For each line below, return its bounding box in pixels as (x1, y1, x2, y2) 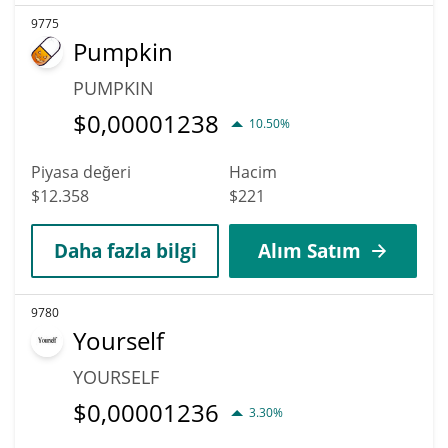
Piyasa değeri (31, 160, 131, 183)
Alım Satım (257, 237, 361, 263)
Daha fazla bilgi (53, 237, 197, 263)
